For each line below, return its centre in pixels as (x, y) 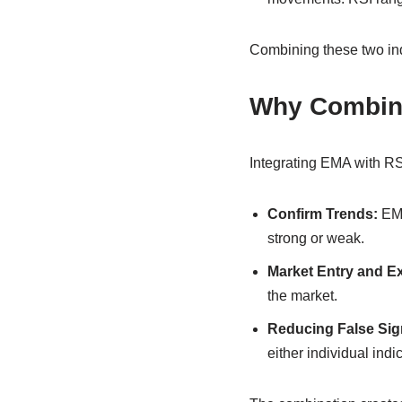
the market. (302, 295)
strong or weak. (315, 238)
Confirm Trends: (322, 214)
